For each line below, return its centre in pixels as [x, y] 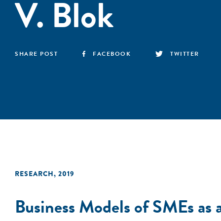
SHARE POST [36, 54]
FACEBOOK [112, 54]
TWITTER [185, 54]
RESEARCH [34, 174]
